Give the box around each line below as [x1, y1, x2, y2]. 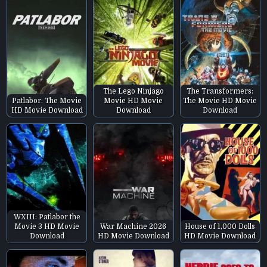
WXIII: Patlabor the [13, 213, 80, 222]
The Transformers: [187, 86, 254, 95]
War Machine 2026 [100, 222, 167, 231]
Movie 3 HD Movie [14, 222, 80, 231]
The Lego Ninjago [103, 86, 164, 95]
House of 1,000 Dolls [185, 222, 256, 231]
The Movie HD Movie [183, 96, 257, 105]
